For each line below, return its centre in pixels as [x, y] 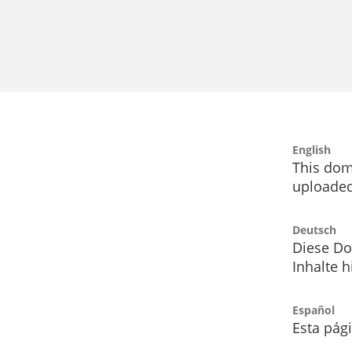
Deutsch [314, 230]
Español [313, 310]
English [312, 150]
